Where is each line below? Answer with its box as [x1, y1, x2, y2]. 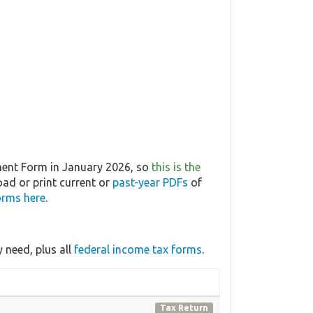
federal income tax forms [74, 242, 202, 256]
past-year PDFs [112, 175, 188, 189]
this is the [152, 160, 201, 173]
